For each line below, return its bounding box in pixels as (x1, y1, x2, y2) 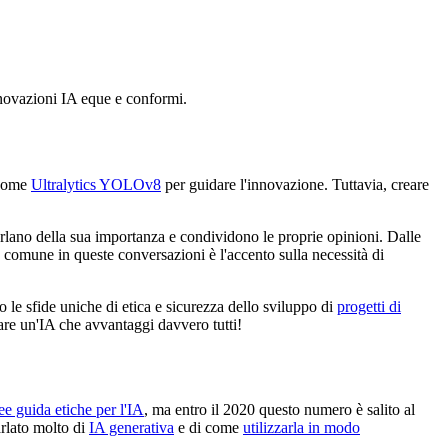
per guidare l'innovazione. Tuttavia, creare (161, 176, 429, 194)
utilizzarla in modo (243, 418, 360, 436)
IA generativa (89, 418, 174, 436)
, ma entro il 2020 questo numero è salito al (144, 400, 415, 418)
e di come (174, 418, 243, 436)
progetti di (337, 298, 401, 316)
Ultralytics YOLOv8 (31, 176, 161, 194)
